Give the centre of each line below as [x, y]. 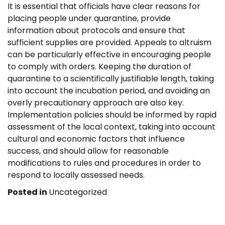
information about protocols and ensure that [96, 30]
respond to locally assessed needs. [76, 175]
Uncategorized [78, 192]
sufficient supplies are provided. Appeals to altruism [109, 42]
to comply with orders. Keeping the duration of [99, 67]
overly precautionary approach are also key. [96, 103]
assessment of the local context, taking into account [111, 127]
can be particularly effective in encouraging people [109, 54]
